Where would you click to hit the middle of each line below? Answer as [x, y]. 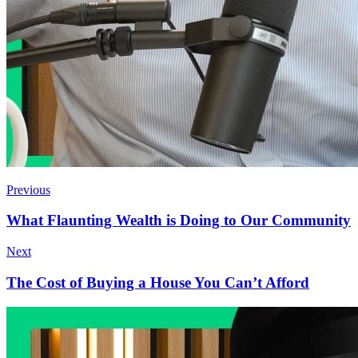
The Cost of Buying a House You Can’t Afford [158, 303]
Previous [28, 210]
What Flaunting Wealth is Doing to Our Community [179, 241]
